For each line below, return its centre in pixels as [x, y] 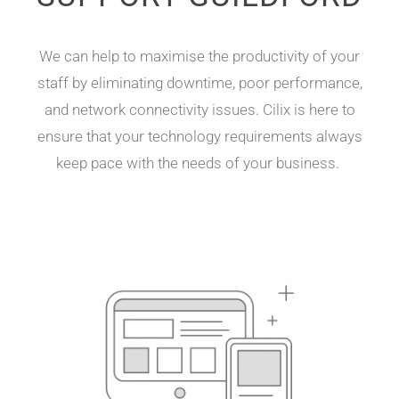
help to [116, 57]
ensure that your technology [130, 137]
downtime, [202, 83]
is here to [324, 110]
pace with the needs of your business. [213, 163]
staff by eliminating [102, 83]
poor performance [299, 83]
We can [65, 57]
